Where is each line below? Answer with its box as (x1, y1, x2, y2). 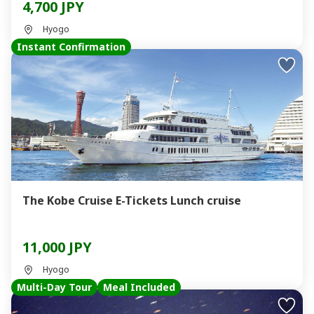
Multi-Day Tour (17, 280, 92, 294)
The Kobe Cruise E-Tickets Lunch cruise (22, 193, 242, 208)
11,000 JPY (22, 238, 92, 257)
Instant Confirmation (17, 40, 125, 53)
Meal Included (103, 280, 175, 294)
